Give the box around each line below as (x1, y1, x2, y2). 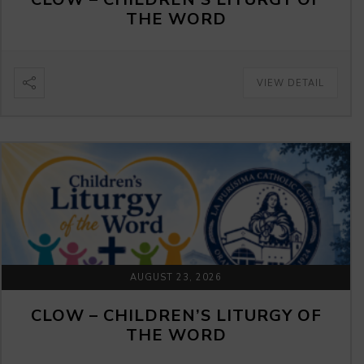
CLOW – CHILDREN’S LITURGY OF (30, 305, 322, 327)
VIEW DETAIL (257, 77, 324, 90)
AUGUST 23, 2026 (130, 271, 222, 284)
